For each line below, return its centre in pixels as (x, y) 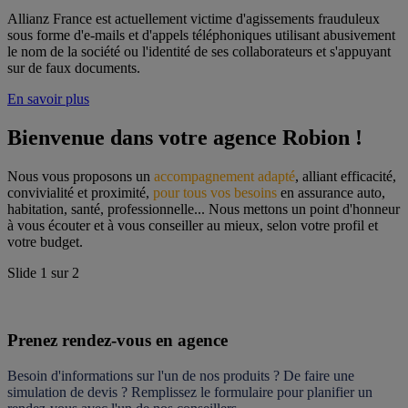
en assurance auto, (331, 192)
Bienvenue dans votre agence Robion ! (185, 137)
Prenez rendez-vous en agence (117, 341)
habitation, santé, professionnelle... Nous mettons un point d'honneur (204, 209)
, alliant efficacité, (346, 176)
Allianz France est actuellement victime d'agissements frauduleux (194, 18)
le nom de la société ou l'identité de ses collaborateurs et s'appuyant (199, 51)
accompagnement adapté (224, 176)
